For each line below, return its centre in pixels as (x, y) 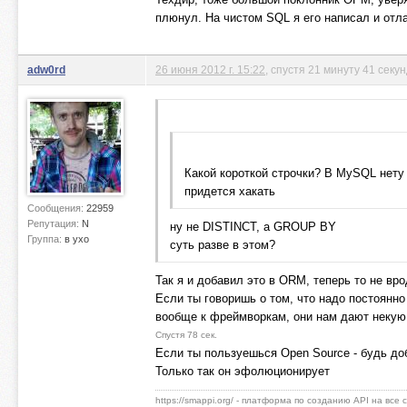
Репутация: (55, 223)
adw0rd (46, 69)
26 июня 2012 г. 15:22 (210, 69)
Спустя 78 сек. (186, 335)
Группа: (46, 239)
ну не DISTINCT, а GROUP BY (253, 227)
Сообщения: (57, 208)
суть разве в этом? (223, 245)
